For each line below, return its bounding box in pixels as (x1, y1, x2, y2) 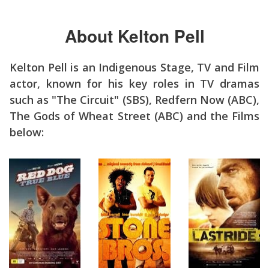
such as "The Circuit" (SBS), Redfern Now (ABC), (10, 92, 259, 107)
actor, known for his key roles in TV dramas (10, 76, 259, 91)
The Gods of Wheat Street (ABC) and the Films (10, 109, 259, 123)
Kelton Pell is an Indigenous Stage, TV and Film (10, 60, 259, 74)
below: (10, 125, 44, 139)
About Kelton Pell (64, 23, 205, 49)
